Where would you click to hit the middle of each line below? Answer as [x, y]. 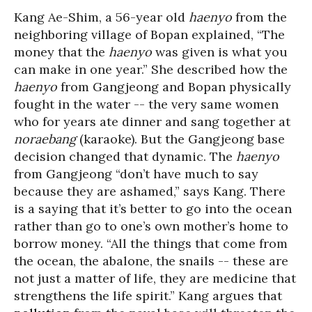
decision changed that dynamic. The [125, 157]
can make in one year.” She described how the [151, 70]
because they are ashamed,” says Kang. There [150, 192]
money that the [61, 52]
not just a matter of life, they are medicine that [155, 279]
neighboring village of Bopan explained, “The [149, 35]
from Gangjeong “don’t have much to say [136, 174]
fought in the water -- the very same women [146, 104]
